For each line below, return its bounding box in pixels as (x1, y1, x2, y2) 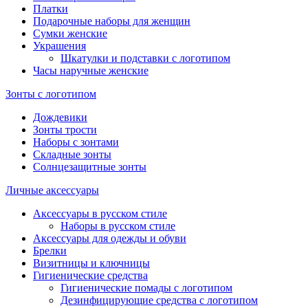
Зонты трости (33, 123, 97, 135)
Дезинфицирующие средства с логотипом (60, 294, 258, 306)
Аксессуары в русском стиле (33, 207, 167, 219)
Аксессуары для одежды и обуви (33, 232, 186, 244)
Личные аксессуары (5, 184, 99, 196)
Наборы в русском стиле (60, 219, 175, 232)
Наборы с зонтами (33, 135, 119, 148)
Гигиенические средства (33, 269, 148, 281)
